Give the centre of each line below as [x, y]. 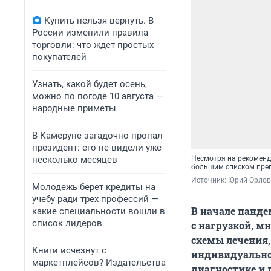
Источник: [210, 181]
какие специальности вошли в [99, 211]
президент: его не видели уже [97, 148]
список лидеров [67, 223]
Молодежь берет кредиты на [94, 187]
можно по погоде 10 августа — [98, 96]
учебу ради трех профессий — [95, 199]
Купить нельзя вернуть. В [99, 21]
